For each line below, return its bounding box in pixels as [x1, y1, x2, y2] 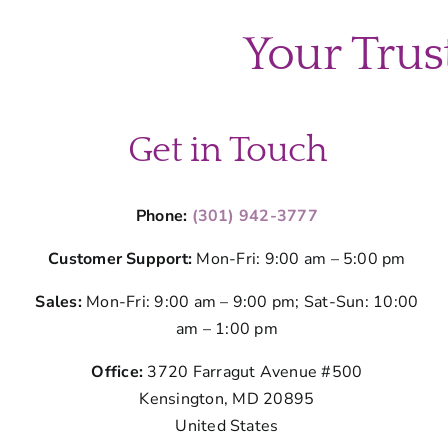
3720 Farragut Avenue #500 [147, 361, 363, 384]
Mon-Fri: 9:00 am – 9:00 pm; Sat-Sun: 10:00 [81, 291, 419, 314]
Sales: [35, 291, 82, 314]
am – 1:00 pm [175, 318, 278, 341]
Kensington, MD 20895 [139, 388, 315, 411]
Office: [91, 361, 148, 384]
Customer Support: [48, 248, 193, 271]
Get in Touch [127, 130, 327, 171]
